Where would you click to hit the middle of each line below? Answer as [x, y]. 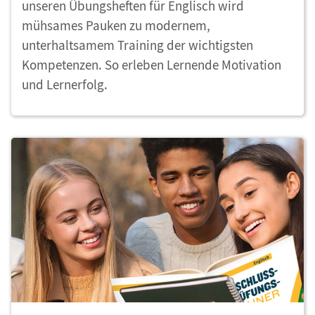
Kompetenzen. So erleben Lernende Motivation [152, 65]
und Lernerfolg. [65, 85]
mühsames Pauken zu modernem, [116, 26]
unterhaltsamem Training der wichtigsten [137, 45]
